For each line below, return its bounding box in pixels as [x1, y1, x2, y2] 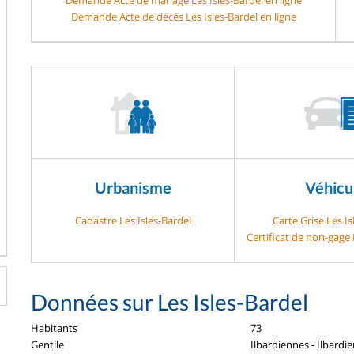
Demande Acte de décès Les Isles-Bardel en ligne [70, 9, 296, 24]
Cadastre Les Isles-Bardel [74, 213, 191, 228]
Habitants [31, 320, 77, 335]
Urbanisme [94, 177, 171, 197]
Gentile [31, 337, 64, 352]
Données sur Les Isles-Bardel [31, 288, 308, 315]
